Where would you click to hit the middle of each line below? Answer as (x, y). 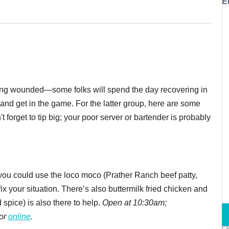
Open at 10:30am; (134, 202)
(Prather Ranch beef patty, (150, 175)
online (19, 216)
